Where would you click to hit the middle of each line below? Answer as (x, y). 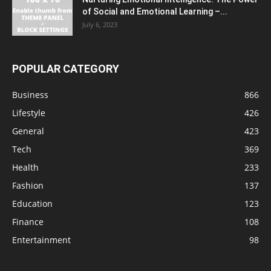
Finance (28, 221)
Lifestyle (29, 113)
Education (32, 203)
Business (30, 94)
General (28, 131)
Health (25, 167)
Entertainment (41, 240)
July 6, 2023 (100, 24)
